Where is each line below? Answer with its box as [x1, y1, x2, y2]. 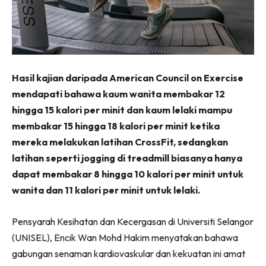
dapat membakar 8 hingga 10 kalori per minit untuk [12, 167, 243, 180]
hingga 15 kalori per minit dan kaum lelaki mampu [12, 103, 232, 116]
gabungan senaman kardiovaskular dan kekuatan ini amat [12, 247, 245, 259]
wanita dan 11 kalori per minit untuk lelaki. [12, 183, 202, 196]
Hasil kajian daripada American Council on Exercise [12, 71, 243, 84]
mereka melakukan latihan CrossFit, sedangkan [12, 135, 228, 148]
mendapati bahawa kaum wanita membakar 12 [12, 87, 225, 100]
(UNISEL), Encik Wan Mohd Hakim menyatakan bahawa [12, 231, 238, 243]
